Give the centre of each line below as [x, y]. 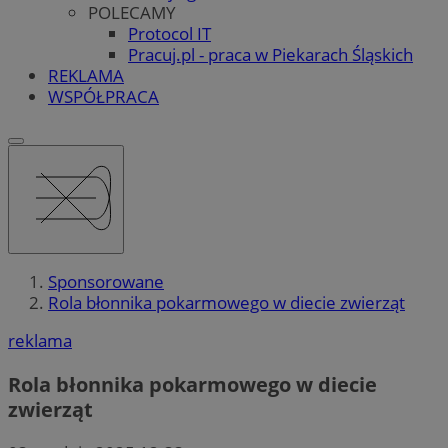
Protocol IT [169, 33]
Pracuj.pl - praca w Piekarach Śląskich [270, 54]
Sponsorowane [106, 282]
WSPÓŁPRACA [103, 96]
